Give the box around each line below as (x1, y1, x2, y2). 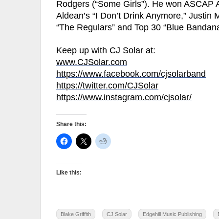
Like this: (56, 169, 82, 176)
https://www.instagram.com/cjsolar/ (56, 92, 192, 102)
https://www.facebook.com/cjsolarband (56, 68, 206, 79)
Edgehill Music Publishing (143, 211, 202, 217)
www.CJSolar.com (56, 57, 127, 67)
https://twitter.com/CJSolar (56, 80, 158, 90)
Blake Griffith (61, 211, 91, 217)
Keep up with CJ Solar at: (56, 45, 155, 55)
